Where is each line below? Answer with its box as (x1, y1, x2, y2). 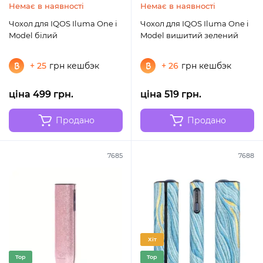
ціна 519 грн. (140, 89, 201, 100)
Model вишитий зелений (140, 31, 238, 40)
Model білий (9, 31, 58, 40)
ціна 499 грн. (9, 89, 73, 100)
